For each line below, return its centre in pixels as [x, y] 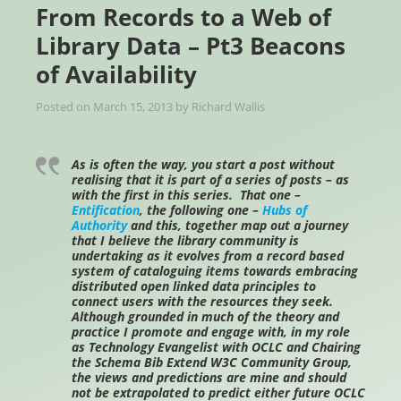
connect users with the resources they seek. [204, 302]
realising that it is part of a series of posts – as [210, 180]
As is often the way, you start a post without [203, 165]
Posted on [64, 107]
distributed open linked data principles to [194, 286]
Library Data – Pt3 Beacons [191, 46]
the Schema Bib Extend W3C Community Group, [212, 363]
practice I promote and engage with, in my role [211, 332]
